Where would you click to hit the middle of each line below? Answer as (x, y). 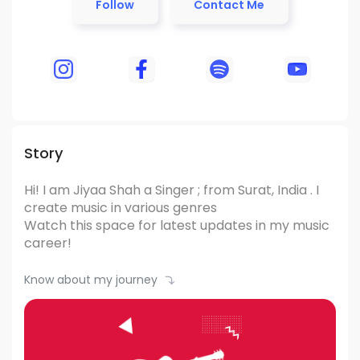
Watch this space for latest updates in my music (177, 225)
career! (48, 243)
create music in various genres (121, 208)
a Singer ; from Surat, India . (228, 190)
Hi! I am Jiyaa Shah (84, 190)
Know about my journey (91, 280)
